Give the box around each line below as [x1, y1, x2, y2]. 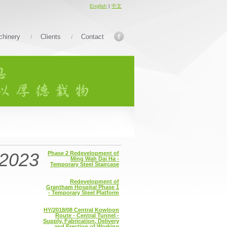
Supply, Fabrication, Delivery [43, 218, 119, 224]
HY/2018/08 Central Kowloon [44, 207, 119, 213]
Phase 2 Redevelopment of [48, 150, 119, 156]
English [90, 3, 107, 9]
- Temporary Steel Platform [48, 190, 119, 196]
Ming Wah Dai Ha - [70, 156, 119, 162]
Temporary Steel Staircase [50, 161, 119, 167]
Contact [81, 33, 104, 41]
